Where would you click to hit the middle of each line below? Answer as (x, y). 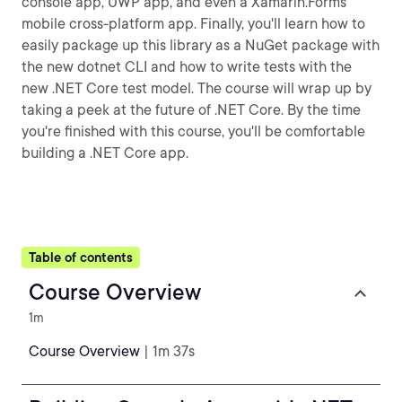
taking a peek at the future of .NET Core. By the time (191, 110)
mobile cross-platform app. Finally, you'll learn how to (193, 24)
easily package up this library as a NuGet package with (201, 45)
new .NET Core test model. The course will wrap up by (197, 88)
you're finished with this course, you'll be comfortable (193, 131)
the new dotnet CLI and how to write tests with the (187, 67)
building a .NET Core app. (105, 153)
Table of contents (81, 258)
